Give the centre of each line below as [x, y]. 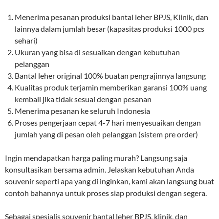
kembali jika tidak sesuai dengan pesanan [83, 99]
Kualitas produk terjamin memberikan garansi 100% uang [111, 87]
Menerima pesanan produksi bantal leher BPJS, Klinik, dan [111, 17]
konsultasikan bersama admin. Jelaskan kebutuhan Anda [99, 169]
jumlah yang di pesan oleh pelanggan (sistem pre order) [106, 134]
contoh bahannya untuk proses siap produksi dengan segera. [106, 193]
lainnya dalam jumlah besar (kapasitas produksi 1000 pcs [109, 28]
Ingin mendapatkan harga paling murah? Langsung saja [96, 157]
